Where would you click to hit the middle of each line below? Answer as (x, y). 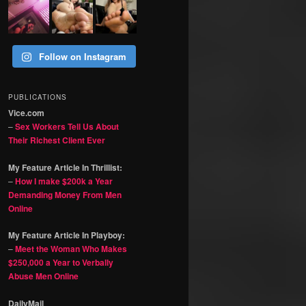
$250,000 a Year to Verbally (61, 263)
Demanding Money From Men (65, 194)
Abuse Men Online (43, 276)
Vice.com (26, 113)
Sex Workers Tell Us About (67, 127)
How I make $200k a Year (64, 181)
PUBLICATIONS (38, 97)
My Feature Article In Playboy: (67, 235)
